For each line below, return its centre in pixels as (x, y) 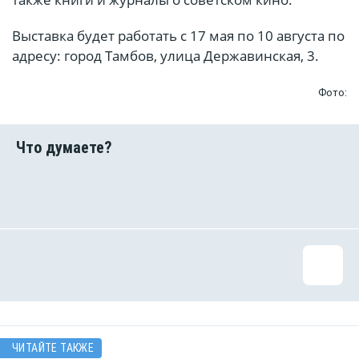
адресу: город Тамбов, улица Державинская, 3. (165, 56)
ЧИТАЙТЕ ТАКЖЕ (53, 348)
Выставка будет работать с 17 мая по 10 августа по (178, 36)
